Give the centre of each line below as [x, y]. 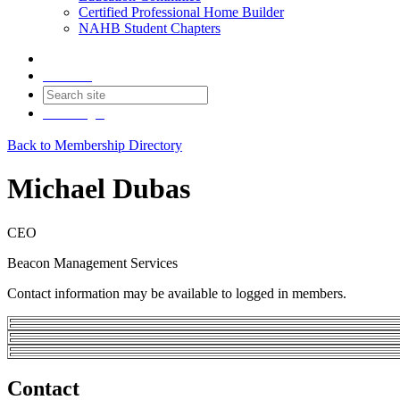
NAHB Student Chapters [150, 28]
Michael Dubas [99, 189]
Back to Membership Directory [95, 145]
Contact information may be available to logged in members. [177, 293]
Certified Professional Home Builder [181, 12]
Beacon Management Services [92, 262]
